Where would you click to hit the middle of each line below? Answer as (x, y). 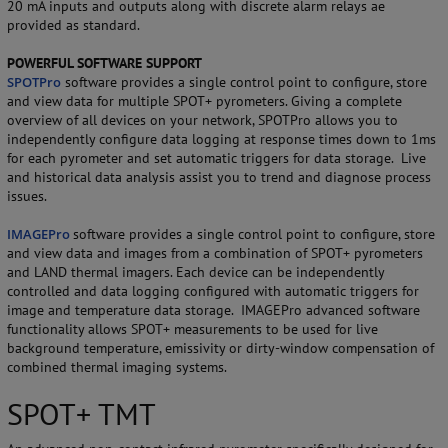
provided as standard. (73, 25)
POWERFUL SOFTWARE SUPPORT (104, 63)
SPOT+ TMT (81, 414)
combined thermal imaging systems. (117, 367)
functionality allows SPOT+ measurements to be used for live (192, 329)
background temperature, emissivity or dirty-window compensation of (220, 348)
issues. (27, 196)
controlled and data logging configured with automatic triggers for (213, 291)
